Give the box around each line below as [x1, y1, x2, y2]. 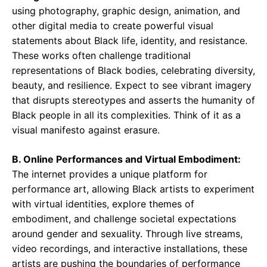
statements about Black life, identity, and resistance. [12, 35, 247, 46]
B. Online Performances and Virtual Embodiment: [12, 153, 241, 165]
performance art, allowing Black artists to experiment [12, 183, 254, 195]
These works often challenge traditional [12, 49, 191, 61]
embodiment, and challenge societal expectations [12, 213, 236, 225]
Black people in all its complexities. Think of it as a [12, 109, 241, 121]
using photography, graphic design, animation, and [12, 5, 240, 17]
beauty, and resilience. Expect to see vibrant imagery [12, 79, 252, 91]
